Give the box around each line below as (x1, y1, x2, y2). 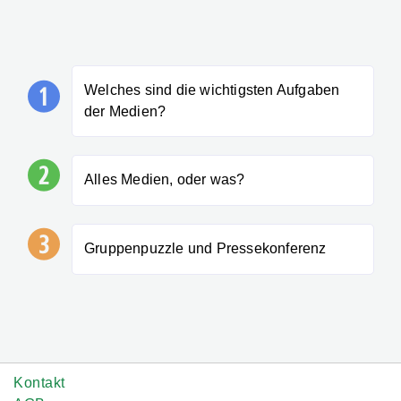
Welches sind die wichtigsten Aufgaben (83, 81, 340, 98)
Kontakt (13, 374, 65, 390)
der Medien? (83, 103, 166, 119)
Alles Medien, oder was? (83, 172, 245, 188)
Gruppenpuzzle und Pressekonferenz (83, 241, 327, 257)
